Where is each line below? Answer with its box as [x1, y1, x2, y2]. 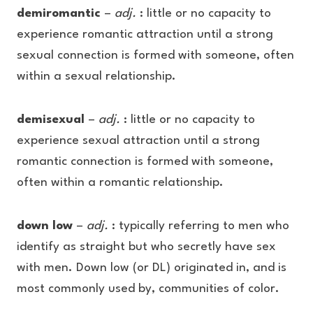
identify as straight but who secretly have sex [17, 241, 276, 253]
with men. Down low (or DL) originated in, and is [17, 262, 286, 274]
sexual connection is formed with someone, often [17, 50, 294, 61]
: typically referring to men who [108, 220, 289, 232]
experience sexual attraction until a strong [17, 135, 260, 147]
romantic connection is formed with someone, [17, 156, 273, 168]
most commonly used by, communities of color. [17, 283, 279, 295]
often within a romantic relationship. [17, 177, 224, 189]
